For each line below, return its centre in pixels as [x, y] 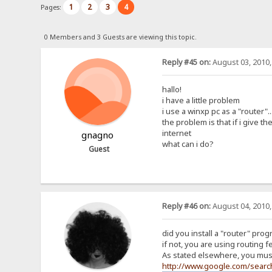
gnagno [98, 134]
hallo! [172, 89]
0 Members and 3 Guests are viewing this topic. [120, 37]
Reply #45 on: [186, 62]
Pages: [52, 7]
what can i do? [188, 144]
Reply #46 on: [186, 206]
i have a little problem [201, 100]
